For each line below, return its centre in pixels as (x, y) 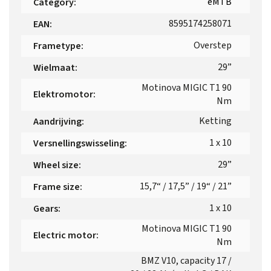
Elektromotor (63, 94)
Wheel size (56, 165)
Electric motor (65, 235)
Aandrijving (57, 121)
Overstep (213, 45)
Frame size (57, 187)
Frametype (57, 46)
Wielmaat (54, 67)
